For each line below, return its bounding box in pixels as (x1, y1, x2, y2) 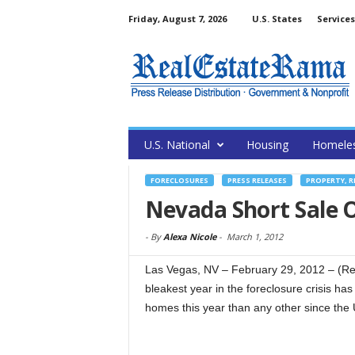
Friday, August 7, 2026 (128, 13, 227, 25)
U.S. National (143, 137, 210, 152)
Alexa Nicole (162, 231, 216, 242)
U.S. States (251, 13, 302, 25)
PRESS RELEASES (227, 175, 287, 185)
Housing (246, 137, 288, 152)
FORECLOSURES (150, 175, 208, 185)
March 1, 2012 (226, 231, 283, 242)
